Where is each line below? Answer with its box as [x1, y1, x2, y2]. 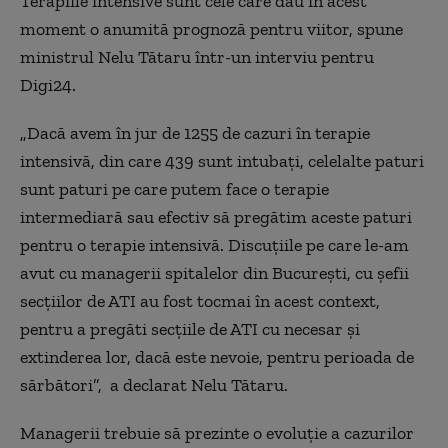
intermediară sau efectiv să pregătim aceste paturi [20, 205, 412, 228]
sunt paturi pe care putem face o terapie [20, 177, 329, 200]
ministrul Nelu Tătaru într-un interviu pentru [20, 45, 374, 68]
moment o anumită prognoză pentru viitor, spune [20, 17, 403, 40]
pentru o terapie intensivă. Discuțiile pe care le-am [20, 233, 409, 256]
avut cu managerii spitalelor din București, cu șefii [20, 261, 409, 284]
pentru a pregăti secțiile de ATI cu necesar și [20, 317, 360, 340]
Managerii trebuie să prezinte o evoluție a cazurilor [20, 421, 414, 444]
